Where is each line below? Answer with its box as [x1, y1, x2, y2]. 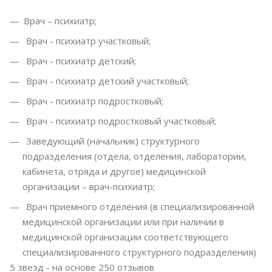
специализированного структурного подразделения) [22, 245, 256, 258]
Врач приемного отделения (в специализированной [24, 200, 254, 212]
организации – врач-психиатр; [22, 180, 155, 192]
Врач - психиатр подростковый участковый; [24, 114, 216, 127]
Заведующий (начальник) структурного [24, 134, 200, 147]
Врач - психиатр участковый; [24, 34, 151, 47]
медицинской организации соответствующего [22, 230, 228, 243]
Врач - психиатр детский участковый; [24, 74, 189, 87]
